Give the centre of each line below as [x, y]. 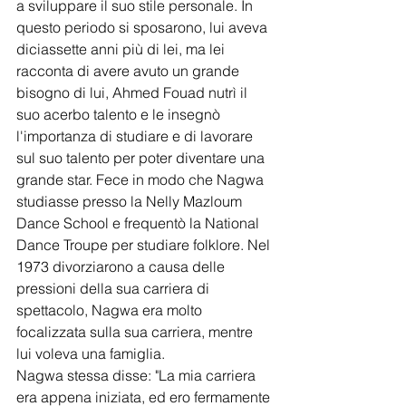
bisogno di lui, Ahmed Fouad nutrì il [134, 92]
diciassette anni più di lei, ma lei [122, 48]
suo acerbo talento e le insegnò [120, 114]
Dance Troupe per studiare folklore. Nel [145, 244]
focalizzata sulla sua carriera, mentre [136, 331]
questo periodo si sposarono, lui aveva [144, 27]
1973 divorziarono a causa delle [122, 266]
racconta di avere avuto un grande [130, 70]
